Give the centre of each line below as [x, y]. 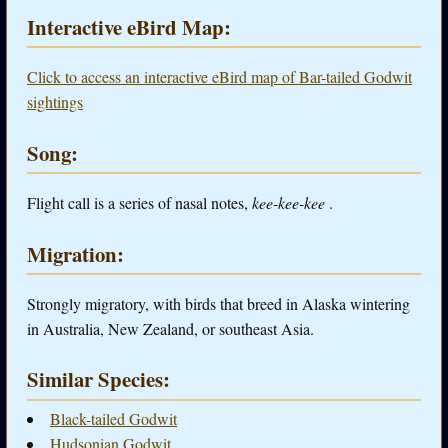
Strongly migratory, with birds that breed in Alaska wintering [218, 303]
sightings [55, 102]
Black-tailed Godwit [113, 419]
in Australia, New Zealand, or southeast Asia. [170, 328]
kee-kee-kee [290, 203]
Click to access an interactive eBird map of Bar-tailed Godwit [219, 77]
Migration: [75, 253]
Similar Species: [98, 379]
